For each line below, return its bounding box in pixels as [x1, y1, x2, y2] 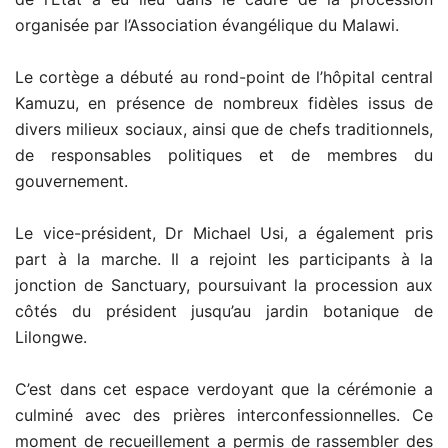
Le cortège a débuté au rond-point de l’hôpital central [15, 66, 433, 87]
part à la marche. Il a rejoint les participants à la [15, 248, 433, 269]
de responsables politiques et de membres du [15, 144, 433, 165]
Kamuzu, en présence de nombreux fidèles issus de [15, 92, 433, 113]
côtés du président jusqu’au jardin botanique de [15, 300, 433, 321]
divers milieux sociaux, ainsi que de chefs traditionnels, [15, 118, 433, 139]
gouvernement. [15, 170, 128, 191]
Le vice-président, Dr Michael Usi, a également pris [15, 222, 433, 243]
